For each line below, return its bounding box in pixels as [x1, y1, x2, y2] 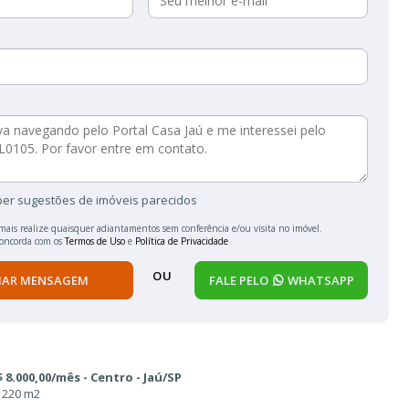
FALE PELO [208, 272, 268, 288]
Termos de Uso [65, 235, 125, 247]
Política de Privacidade [135, 235, 228, 247]
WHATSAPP [287, 272, 354, 288]
